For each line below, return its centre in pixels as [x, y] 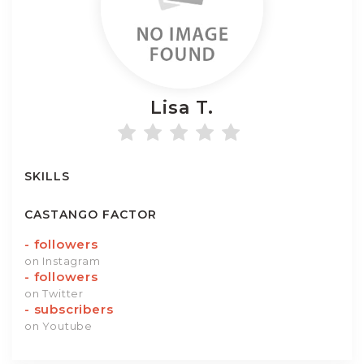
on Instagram [63, 261]
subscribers [71, 309]
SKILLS [47, 176]
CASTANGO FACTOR [91, 214]
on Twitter [54, 293]
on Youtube [58, 326]
